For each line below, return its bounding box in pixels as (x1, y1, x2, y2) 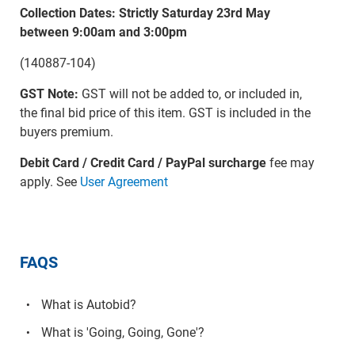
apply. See (19, 174, 80, 189)
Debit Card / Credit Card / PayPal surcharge (19, 155, 266, 170)
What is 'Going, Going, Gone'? (40, 324, 204, 340)
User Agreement (79, 174, 168, 189)
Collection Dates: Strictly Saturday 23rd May (19, 5, 270, 21)
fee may (265, 155, 315, 170)
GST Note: (19, 86, 78, 101)
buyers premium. (19, 124, 113, 139)
